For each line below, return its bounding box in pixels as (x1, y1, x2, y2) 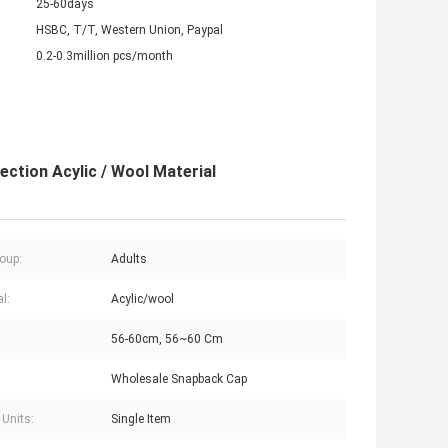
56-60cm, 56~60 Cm (111, 332, 223, 347)
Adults (111, 252, 147, 267)
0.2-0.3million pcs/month (36, 49, 173, 64)
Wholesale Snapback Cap (111, 372, 247, 387)
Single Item (111, 412, 171, 427)
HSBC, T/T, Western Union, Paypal (36, 23, 223, 38)
